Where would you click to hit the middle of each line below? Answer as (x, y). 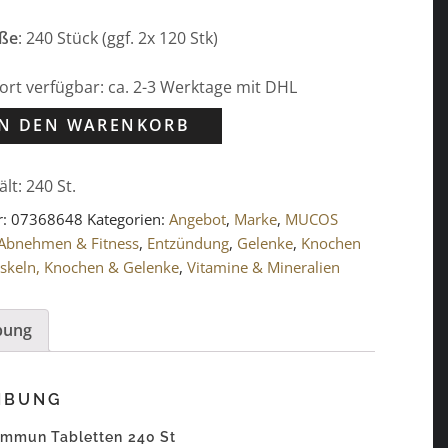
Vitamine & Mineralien (264, 267)
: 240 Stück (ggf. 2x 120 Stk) (118, 37)
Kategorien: (128, 219)
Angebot (198, 219)
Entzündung (188, 243)
